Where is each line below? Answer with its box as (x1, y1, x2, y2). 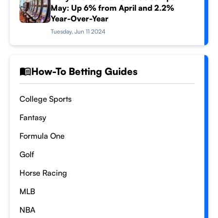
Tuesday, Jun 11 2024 (51, 28, 106, 35)
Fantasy (19, 112, 46, 122)
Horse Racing (19, 168, 67, 178)
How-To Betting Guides (31, 65, 138, 77)
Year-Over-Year (51, 14, 109, 23)
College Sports (19, 94, 72, 104)
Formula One (19, 131, 65, 141)
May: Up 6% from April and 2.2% (51, 3, 174, 13)
